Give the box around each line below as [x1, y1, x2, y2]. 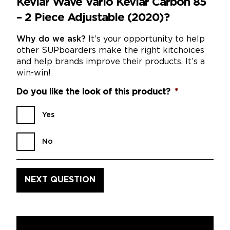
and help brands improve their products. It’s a [16, 57, 205, 66]
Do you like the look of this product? [16, 88, 170, 96]
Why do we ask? [16, 35, 86, 43]
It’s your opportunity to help [86, 35, 205, 43]
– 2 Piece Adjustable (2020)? [16, 12, 169, 23]
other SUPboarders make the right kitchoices [16, 46, 204, 54]
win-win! [16, 69, 51, 77]
